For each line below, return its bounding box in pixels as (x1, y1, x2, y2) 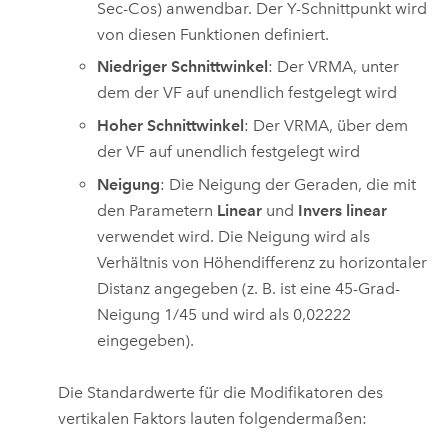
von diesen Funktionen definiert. (97, 24, 330, 44)
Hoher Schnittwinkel (97, 116, 245, 135)
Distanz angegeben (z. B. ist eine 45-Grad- (97, 278, 401, 298)
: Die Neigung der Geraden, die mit (160, 174, 417, 194)
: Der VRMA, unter (268, 57, 400, 77)
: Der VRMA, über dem (244, 116, 409, 135)
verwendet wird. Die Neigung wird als (97, 226, 371, 246)
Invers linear (298, 200, 388, 220)
